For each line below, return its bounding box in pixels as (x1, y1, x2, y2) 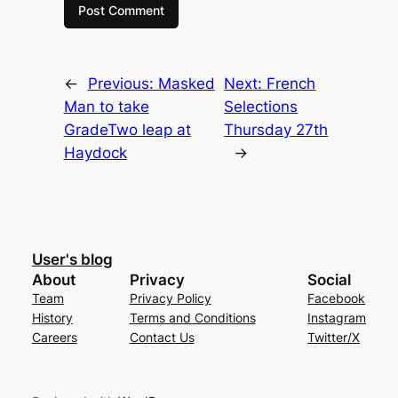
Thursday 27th (224, 120, 329, 139)
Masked (157, 74, 215, 92)
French (267, 74, 316, 92)
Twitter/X (307, 329, 361, 345)
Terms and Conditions (129, 309, 256, 325)
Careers (31, 329, 77, 345)
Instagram (307, 309, 367, 325)
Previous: (87, 74, 158, 92)
